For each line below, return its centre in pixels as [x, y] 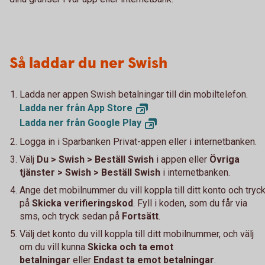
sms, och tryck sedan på [71, 216]
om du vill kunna [54, 247]
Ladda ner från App [63, 108]
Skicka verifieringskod [83, 203]
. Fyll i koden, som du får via [190, 203]
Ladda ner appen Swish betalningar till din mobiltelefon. [134, 94]
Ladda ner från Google [71, 122]
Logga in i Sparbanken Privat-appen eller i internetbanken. [138, 141]
